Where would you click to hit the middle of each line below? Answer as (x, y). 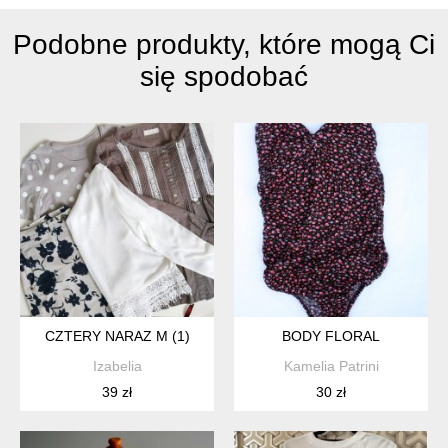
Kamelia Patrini (331, 366)
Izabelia (117, 366)
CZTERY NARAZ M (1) (117, 336)
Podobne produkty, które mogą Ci (224, 45)
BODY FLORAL (331, 336)
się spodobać (224, 77)
